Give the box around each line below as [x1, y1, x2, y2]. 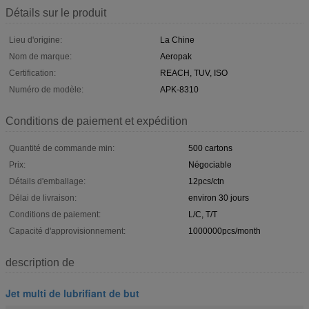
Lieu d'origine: [9, 34, 62, 45]
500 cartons [188, 143, 232, 153]
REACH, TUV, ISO [160, 68, 228, 78]
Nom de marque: [9, 51, 72, 61]
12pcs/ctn [188, 176, 224, 186]
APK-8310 [160, 84, 199, 94]
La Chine [160, 34, 195, 45]
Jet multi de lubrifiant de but [6, 286, 139, 300]
